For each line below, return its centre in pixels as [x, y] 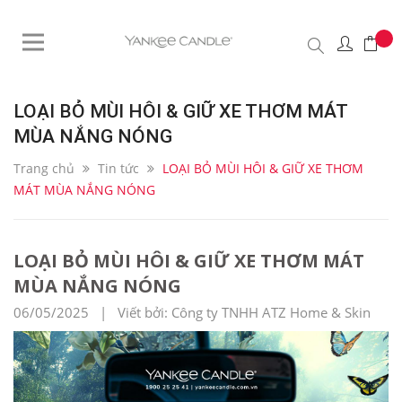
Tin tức [118, 168]
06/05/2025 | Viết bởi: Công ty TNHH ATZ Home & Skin [192, 312]
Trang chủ [44, 168]
